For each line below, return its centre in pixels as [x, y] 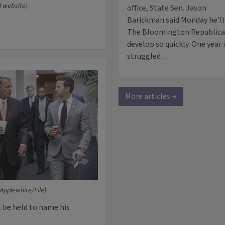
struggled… [148, 57]
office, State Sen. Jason [167, 8]
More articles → [151, 97]
